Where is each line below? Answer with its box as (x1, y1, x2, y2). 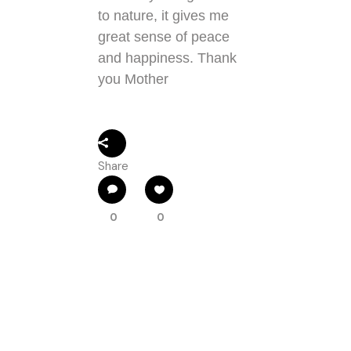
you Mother (98, 71, 168, 88)
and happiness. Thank (98, 50, 237, 67)
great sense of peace (98, 29, 230, 45)
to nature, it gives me (98, 8, 229, 24)
